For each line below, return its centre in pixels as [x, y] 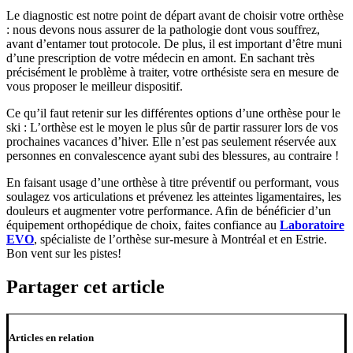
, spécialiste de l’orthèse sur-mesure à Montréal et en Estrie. [180, 239]
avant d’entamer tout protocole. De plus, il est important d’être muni [174, 43]
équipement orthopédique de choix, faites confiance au [143, 225]
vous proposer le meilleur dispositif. [95, 86]
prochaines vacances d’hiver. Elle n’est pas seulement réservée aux [171, 141]
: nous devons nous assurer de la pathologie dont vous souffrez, [163, 29]
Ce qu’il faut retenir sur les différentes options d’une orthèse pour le [173, 113]
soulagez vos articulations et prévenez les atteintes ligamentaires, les [174, 196]
